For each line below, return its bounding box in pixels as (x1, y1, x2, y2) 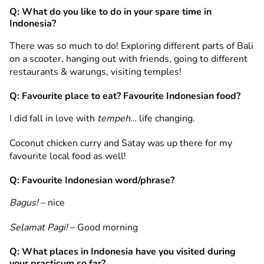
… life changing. (130, 111, 195, 125)
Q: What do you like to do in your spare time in (9, 5, 212, 18)
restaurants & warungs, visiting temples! (9, 65, 181, 78)
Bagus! (9, 196, 38, 209)
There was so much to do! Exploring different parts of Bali (9, 39, 253, 52)
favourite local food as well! (9, 149, 126, 163)
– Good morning (68, 220, 138, 234)
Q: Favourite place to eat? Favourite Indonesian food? (9, 89, 240, 103)
